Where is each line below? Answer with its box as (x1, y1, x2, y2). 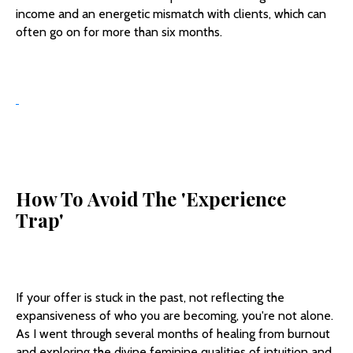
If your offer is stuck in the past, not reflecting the (16, 290, 284, 306)
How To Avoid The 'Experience (16, 186, 286, 212)
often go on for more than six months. (16, 24, 222, 40)
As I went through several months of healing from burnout (16, 326, 330, 342)
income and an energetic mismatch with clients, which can (16, 6, 326, 22)
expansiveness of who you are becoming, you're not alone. (16, 308, 333, 324)
